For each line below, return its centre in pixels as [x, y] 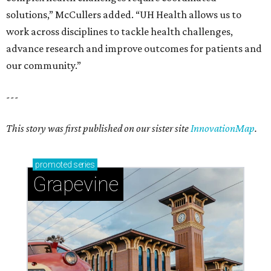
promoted [54, 165]
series [83, 165]
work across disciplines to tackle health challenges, [119, 32]
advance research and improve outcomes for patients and [134, 49]
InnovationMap [223, 129]
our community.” [44, 66]
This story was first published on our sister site [98, 129]
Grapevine [76, 184]
